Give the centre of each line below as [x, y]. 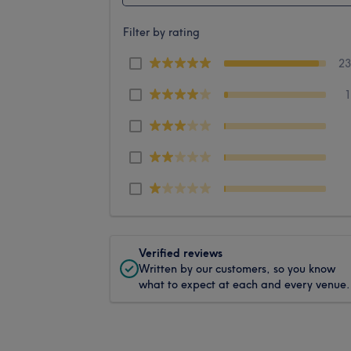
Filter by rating [161, 32]
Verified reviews [181, 253]
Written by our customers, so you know [237, 268]
